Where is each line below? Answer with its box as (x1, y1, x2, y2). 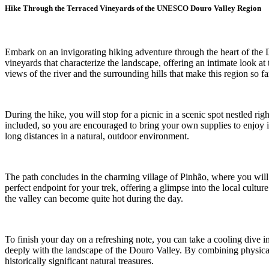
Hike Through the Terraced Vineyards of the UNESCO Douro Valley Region (5, 4, 261, 13)
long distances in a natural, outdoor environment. (5, 131, 189, 142)
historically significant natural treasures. (5, 256, 154, 267)
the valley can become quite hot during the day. (5, 193, 183, 204)
